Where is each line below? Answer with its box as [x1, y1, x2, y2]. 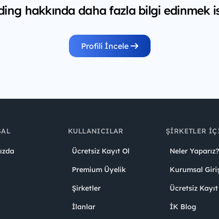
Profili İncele [81, 41, 131, 51]
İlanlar [72, 202, 95, 211]
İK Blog [170, 202, 196, 211]
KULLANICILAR [68, 126, 124, 135]
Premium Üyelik [72, 165, 126, 174]
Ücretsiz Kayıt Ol [72, 146, 130, 155]
